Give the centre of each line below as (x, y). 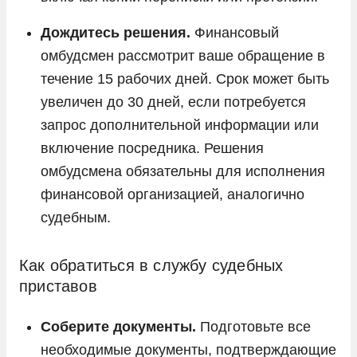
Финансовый (235, 32)
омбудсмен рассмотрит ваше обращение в (183, 55)
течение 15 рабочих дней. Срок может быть (185, 78)
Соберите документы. (118, 326)
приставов (58, 286)
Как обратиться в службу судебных (151, 265)
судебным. (76, 217)
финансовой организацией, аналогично (173, 194)
